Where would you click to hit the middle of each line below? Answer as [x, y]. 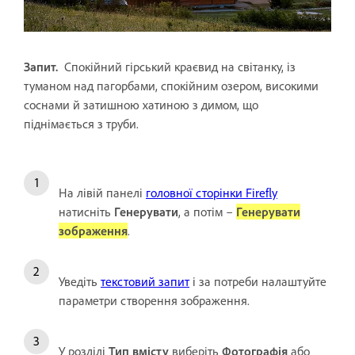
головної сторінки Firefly [212, 192]
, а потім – [207, 211]
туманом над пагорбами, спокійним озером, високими [171, 85]
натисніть [86, 211]
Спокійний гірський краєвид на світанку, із [178, 66]
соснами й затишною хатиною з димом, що [141, 104]
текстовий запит [145, 281]
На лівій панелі [102, 192]
